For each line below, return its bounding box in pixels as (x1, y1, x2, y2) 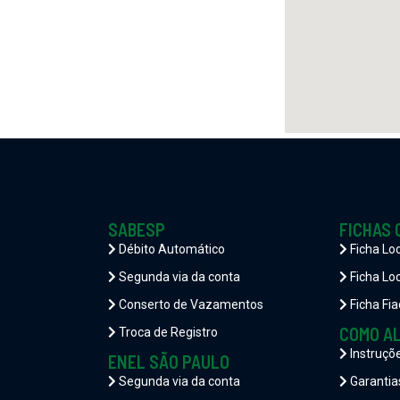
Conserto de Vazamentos (116, 297, 263, 312)
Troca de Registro (116, 325, 218, 339)
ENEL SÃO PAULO (108, 351, 229, 372)
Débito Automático (116, 242, 225, 256)
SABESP (108, 219, 165, 240)
